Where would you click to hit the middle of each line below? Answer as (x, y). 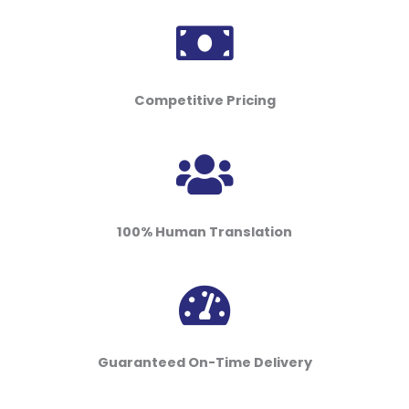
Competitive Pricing (204, 101)
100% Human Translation (204, 231)
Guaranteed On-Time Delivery (204, 363)
